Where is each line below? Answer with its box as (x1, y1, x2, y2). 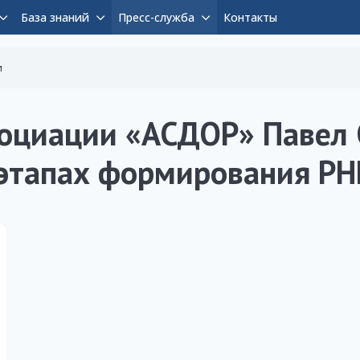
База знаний (21, 10, 89, 26)
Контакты (223, 10, 277, 26)
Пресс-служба (118, 10, 194, 26)
